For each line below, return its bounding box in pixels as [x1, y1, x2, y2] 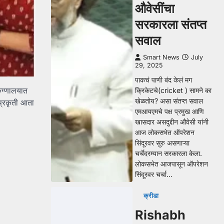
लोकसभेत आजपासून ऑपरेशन [135, 159, 208, 168]
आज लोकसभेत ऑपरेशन [135, 128, 194, 136]
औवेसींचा [135, 1, 174, 16]
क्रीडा [143, 192, 158, 199]
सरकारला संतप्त [135, 17, 206, 32]
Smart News [143, 53, 179, 61]
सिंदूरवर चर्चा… [135, 170, 172, 178]
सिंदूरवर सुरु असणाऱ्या [135, 138, 189, 147]
